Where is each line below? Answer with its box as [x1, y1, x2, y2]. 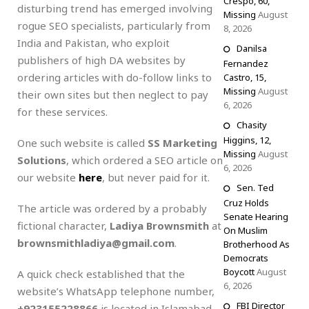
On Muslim [223, 224, 268, 237]
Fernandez [223, 57, 268, 70]
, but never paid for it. [102, 170, 210, 184]
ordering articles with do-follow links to [17, 70, 212, 84]
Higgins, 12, [223, 134, 271, 146]
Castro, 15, [223, 71, 266, 83]
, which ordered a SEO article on [66, 152, 223, 167]
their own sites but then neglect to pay [17, 87, 208, 101]
